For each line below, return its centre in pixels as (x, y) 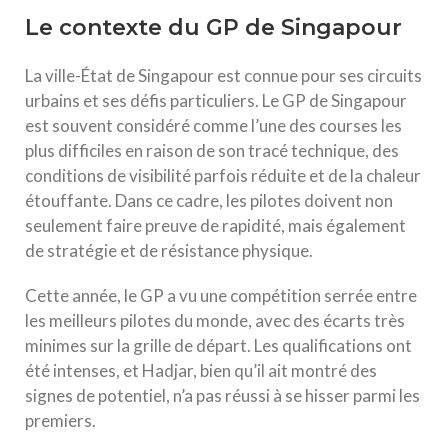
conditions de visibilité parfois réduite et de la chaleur (223, 175)
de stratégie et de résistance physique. (169, 250)
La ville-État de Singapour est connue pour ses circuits (223, 75)
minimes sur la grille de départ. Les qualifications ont (218, 345)
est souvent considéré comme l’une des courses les (213, 125)
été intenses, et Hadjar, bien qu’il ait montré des (201, 370)
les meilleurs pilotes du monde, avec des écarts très (215, 320)
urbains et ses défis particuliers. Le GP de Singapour (216, 100)
